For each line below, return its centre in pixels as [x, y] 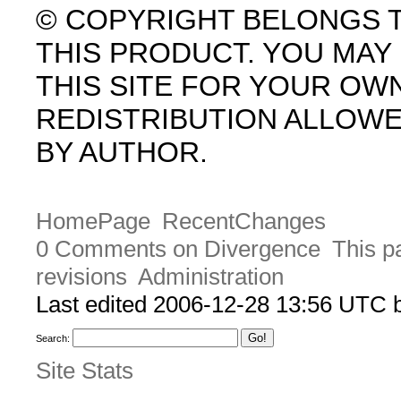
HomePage [93, 222]
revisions [81, 277]
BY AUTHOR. [122, 152]
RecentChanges [243, 222]
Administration [210, 277]
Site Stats [85, 370]
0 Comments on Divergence [178, 249]
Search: [53, 339]
